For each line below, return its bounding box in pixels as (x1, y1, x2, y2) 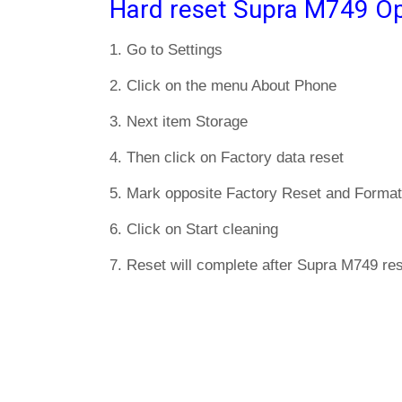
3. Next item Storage (109, 113, 248, 130)
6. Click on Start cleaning (109, 221, 278, 238)
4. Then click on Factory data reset (109, 149, 344, 166)
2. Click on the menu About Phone (109, 77, 336, 94)
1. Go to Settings (109, 41, 223, 58)
